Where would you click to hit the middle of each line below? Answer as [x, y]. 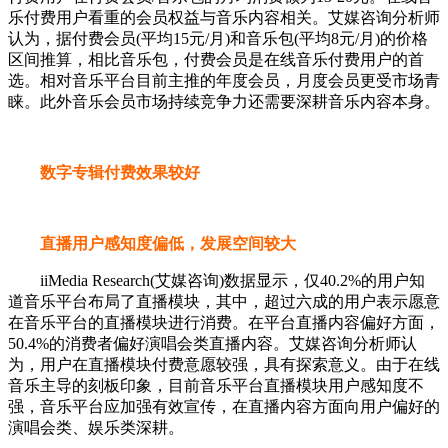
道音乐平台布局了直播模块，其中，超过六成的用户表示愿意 [224, 302]
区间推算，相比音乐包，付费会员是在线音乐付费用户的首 [216, 60]
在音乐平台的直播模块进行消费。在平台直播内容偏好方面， [224, 323]
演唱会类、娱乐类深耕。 [96, 428]
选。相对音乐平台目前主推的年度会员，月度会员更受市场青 [224, 81]
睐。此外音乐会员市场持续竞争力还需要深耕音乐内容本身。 [224, 102]
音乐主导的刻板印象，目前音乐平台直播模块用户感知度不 [216, 386]
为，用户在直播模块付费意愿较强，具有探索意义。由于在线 [224, 365]
